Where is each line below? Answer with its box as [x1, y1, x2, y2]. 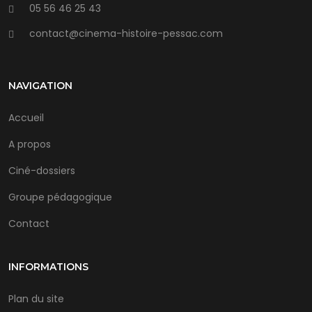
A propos [8, 136, 51, 151]
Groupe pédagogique [8, 189, 112, 204]
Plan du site [8, 291, 64, 306]
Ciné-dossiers [8, 163, 75, 178]
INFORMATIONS [8, 260, 88, 273]
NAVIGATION [8, 79, 72, 92]
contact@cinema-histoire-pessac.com [29, 26, 223, 40]
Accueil [8, 110, 44, 125]
